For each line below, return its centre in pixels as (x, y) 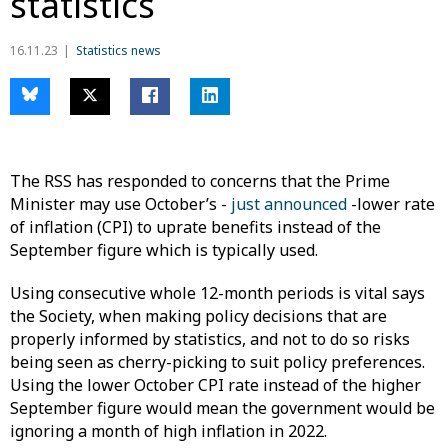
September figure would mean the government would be (222, 408)
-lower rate (391, 204)
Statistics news (118, 51)
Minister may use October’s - (120, 204)
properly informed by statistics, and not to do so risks (210, 339)
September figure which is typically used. (168, 250)
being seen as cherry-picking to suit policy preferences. (217, 362)
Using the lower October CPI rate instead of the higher (215, 385)
